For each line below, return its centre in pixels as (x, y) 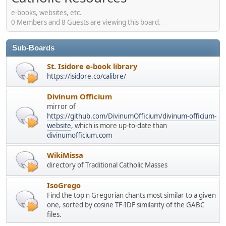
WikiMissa (65, 155)
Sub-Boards (33, 48)
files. (54, 214)
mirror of (61, 106)
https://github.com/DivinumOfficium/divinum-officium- (132, 116)
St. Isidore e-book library (92, 66)
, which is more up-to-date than (119, 125)
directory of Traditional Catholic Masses (107, 165)
